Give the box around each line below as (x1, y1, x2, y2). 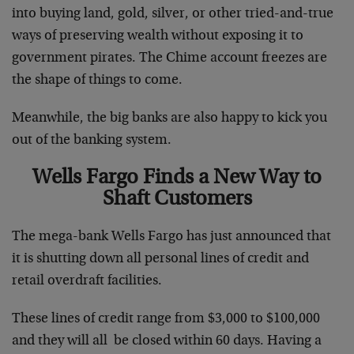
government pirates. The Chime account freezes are (12, 51, 327, 66)
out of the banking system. (12, 133, 171, 148)
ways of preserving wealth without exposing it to (12, 28, 303, 43)
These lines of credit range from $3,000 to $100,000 (12, 311, 320, 326)
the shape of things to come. (12, 73, 183, 88)
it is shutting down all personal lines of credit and (12, 251, 309, 266)
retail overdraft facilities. (12, 273, 162, 288)
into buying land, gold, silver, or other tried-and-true (12, 6, 333, 21)
